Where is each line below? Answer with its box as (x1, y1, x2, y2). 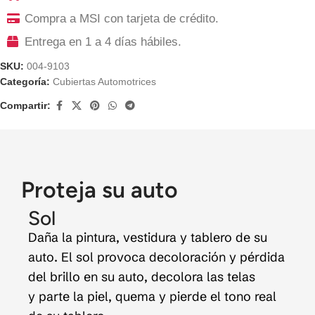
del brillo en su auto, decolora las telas (28, 268, 255, 285)
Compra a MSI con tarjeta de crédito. (25, 11, 219, 25)
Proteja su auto (21, 176, 178, 203)
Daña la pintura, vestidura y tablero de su (28, 229, 267, 245)
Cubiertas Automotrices (53, 75, 156, 87)
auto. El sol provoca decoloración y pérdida (28, 248, 285, 265)
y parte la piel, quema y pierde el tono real (28, 288, 276, 304)
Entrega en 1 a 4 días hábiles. (25, 34, 181, 49)
